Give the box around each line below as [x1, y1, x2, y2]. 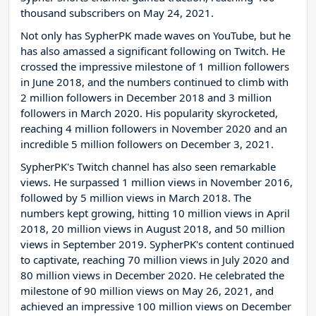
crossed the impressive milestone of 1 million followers [20, 59, 289, 74]
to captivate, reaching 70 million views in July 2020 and [20, 253, 289, 267]
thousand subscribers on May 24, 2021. [20, 6, 214, 20]
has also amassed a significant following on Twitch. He [20, 44, 285, 59]
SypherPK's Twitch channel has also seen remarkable [20, 159, 276, 174]
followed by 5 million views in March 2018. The [20, 190, 251, 205]
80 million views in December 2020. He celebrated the [20, 268, 284, 283]
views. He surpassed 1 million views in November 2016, [20, 175, 293, 190]
